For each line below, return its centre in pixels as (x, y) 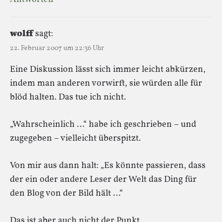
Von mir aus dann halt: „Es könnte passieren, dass (108, 166)
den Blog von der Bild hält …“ (66, 193)
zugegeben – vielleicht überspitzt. (75, 138)
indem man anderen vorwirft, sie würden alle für (106, 83)
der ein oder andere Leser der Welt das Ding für (103, 179)
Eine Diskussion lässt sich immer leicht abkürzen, (108, 69)
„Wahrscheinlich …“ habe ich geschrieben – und (103, 124)
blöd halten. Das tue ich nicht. (68, 97)
